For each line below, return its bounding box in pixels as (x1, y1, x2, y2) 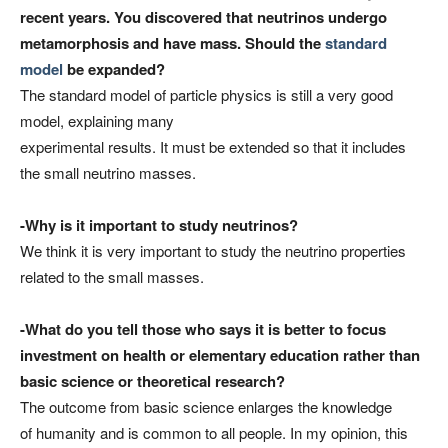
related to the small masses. (20, 265, 204, 287)
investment (20, 343, 97, 366)
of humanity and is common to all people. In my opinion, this (20, 421, 408, 443)
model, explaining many (20, 109, 174, 131)
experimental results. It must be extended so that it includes (20, 135, 406, 157)
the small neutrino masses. (20, 161, 196, 183)
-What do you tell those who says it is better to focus (20, 317, 386, 340)
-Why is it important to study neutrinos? (20, 213, 298, 236)
